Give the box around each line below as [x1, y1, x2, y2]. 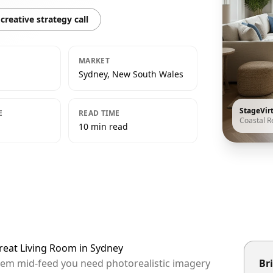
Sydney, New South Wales [79, 68, 183, 80]
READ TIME [79, 108, 120, 118]
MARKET [79, 55, 110, 66]
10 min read [79, 121, 128, 132]
